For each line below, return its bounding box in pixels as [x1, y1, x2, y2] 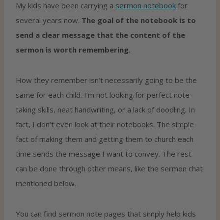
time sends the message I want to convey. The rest [16, 148, 192, 159]
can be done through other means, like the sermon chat [16, 163, 203, 173]
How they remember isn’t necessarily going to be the [16, 75, 197, 85]
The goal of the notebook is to [82, 15, 196, 25]
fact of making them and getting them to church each [16, 134, 193, 144]
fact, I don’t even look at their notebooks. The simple [16, 119, 194, 129]
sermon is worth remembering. [16, 44, 131, 55]
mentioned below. [16, 178, 76, 188]
